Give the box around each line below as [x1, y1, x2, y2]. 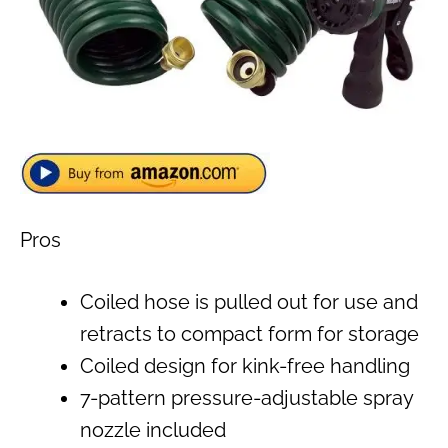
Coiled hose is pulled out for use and [80, 290, 418, 315]
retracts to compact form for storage [80, 322, 419, 347]
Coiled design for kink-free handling [80, 354, 410, 379]
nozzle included [80, 418, 226, 443]
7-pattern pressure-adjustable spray [80, 386, 413, 411]
